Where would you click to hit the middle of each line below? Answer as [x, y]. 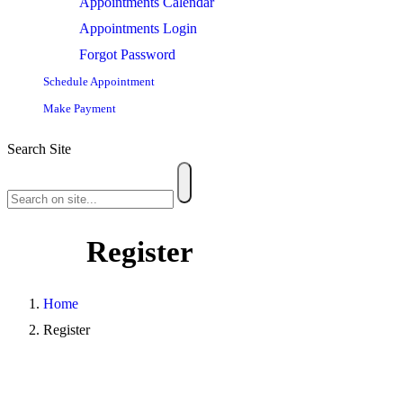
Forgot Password [127, 54]
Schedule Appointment [99, 81]
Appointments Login [138, 28]
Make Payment [80, 108]
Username [37, 384]
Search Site [39, 149]
